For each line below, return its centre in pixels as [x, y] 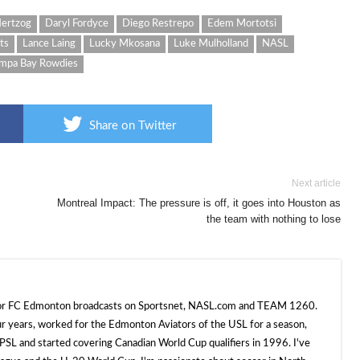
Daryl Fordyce [77, 24]
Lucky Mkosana [125, 44]
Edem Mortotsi [242, 24]
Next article [316, 183]
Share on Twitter [133, 126]
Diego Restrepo [158, 24]
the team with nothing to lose [274, 219]
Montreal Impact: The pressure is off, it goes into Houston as [199, 203]
